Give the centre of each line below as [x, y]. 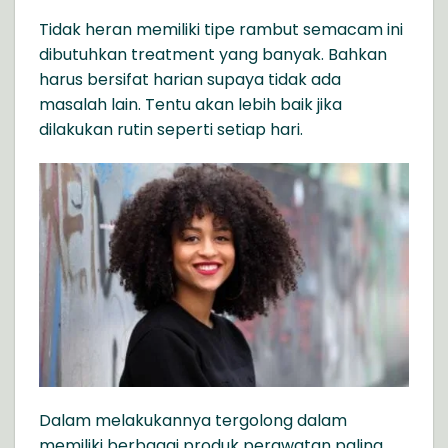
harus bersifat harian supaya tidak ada [190, 80]
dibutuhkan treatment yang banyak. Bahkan [213, 55]
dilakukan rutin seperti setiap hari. [171, 130]
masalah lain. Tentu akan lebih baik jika [190, 105]
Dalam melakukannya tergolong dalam [193, 420]
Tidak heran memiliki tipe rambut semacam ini [221, 30]
